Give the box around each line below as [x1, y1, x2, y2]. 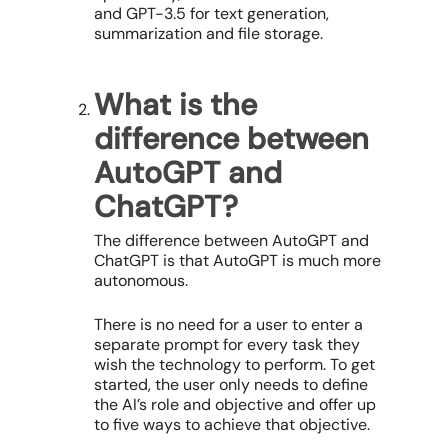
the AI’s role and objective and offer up [94, 394, 376, 416]
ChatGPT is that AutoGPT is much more [94, 250, 381, 272]
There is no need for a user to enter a [94, 314, 363, 336]
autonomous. [94, 270, 188, 292]
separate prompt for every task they [94, 334, 360, 356]
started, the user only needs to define [94, 374, 368, 396]
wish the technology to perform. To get [94, 354, 375, 376]
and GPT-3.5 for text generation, [94, 3, 329, 25]
